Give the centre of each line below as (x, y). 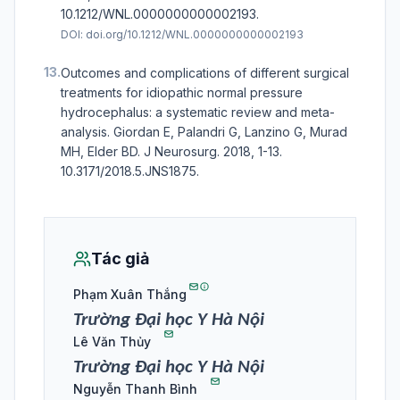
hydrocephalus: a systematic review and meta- (198, 112)
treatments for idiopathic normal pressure (182, 93)
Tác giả (120, 259)
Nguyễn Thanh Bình (135, 389)
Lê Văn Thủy (112, 342)
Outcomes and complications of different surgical (205, 73)
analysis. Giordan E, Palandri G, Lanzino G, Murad (204, 132)
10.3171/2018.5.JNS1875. (130, 171)
